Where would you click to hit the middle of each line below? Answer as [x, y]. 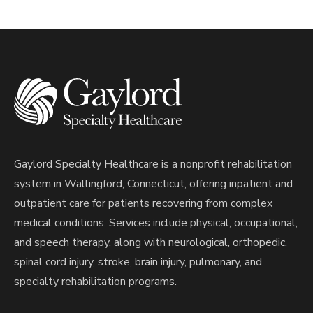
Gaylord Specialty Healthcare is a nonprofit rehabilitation [153, 164]
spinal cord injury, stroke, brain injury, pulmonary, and [138, 262]
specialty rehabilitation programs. [95, 281]
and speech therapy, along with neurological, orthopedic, [151, 242]
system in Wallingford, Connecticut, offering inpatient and [153, 183]
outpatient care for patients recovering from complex [143, 203]
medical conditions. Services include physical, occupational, [156, 223]
